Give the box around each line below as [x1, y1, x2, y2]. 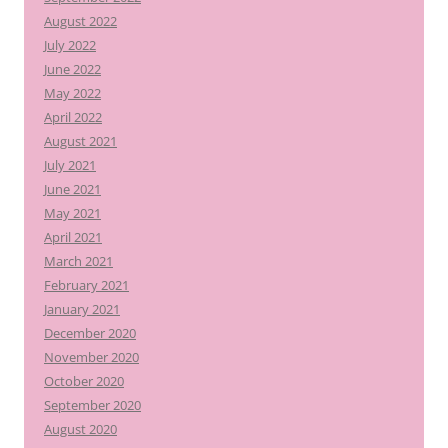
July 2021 [44, 156, 96, 174]
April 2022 [44, 108, 102, 126]
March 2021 [44, 252, 113, 270]
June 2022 [44, 60, 101, 78]
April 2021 [44, 228, 102, 246]
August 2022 [44, 12, 117, 30]
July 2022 [44, 36, 96, 54]
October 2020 [44, 372, 124, 390]
